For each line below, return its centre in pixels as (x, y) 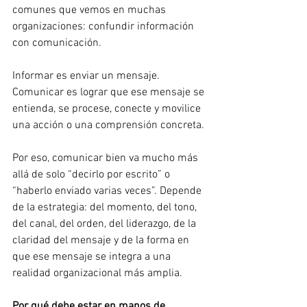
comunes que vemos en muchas (90, 10)
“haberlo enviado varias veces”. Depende (108, 191)
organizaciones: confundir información (105, 27)
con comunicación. (57, 43)
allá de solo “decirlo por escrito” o (93, 175)
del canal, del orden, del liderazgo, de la (106, 224)
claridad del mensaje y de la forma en (102, 241)
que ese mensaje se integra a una (93, 257)
